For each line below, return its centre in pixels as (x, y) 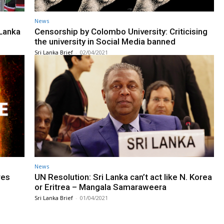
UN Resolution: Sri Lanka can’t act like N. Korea (123, 177)
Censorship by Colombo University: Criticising (121, 31)
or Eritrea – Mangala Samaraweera (100, 187)
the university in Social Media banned (105, 41)
